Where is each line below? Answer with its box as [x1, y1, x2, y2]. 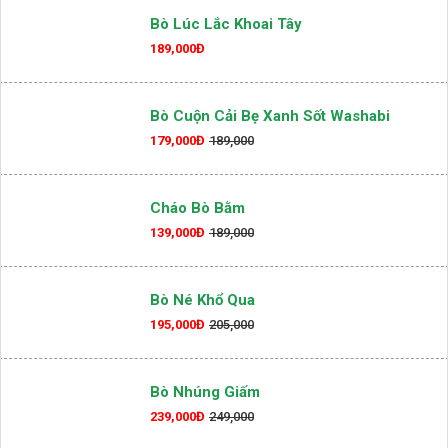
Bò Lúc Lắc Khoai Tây [150, 15, 302, 33]
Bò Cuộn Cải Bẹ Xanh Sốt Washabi [150, 107, 390, 125]
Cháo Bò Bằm [150, 199, 245, 217]
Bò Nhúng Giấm [150, 383, 260, 401]
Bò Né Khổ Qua [150, 291, 255, 309]
